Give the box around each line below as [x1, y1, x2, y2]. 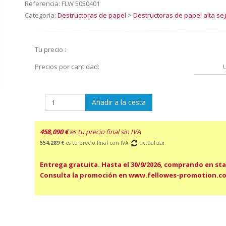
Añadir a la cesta [92, 97, 146, 107]
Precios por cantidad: [35, 62, 99, 71]
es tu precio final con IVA [66, 139, 130, 146]
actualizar [138, 139, 165, 146]
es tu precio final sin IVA [70, 127, 141, 136]
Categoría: [25, 10, 58, 20]
